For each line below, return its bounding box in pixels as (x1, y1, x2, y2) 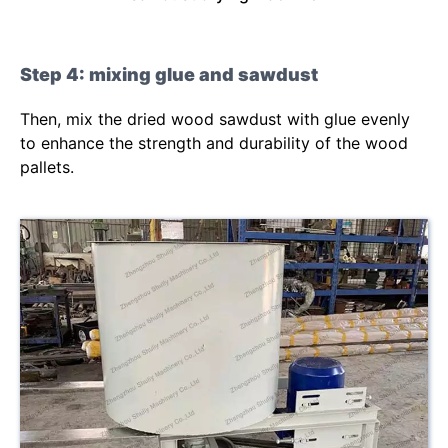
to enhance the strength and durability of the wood (20, 133, 408, 154)
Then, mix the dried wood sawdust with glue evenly (20, 109, 410, 130)
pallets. (20, 157, 74, 178)
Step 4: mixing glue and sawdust (20, 64, 318, 86)
